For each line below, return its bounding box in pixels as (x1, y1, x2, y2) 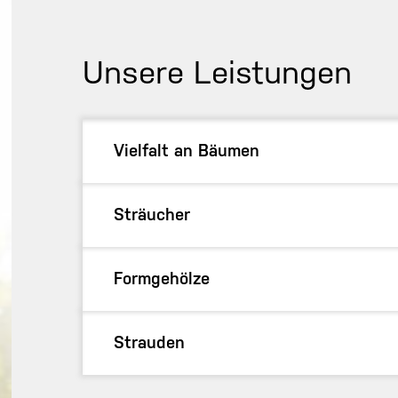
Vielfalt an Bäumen (114, 139, 260, 160)
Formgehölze (114, 267, 211, 288)
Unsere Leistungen (83, 53, 353, 91)
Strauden (114, 331, 186, 352)
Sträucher (114, 203, 191, 224)
